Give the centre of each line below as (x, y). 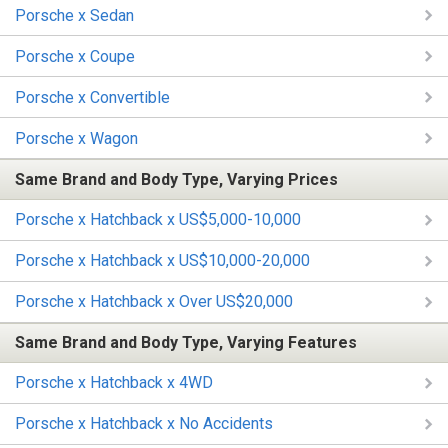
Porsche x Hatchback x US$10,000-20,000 (162, 261)
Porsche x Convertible (92, 97)
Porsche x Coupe (75, 56)
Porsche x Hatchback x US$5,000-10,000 (158, 220)
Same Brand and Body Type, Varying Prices (176, 179)
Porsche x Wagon (76, 138)
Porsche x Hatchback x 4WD (114, 383)
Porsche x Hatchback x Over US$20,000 (154, 302)
